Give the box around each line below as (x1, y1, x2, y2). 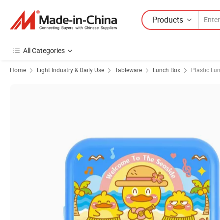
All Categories (23, 46, 65, 55)
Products (152, 14, 183, 25)
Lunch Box (153, 66, 180, 74)
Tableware (115, 66, 142, 74)
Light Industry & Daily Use (37, 66, 104, 74)
